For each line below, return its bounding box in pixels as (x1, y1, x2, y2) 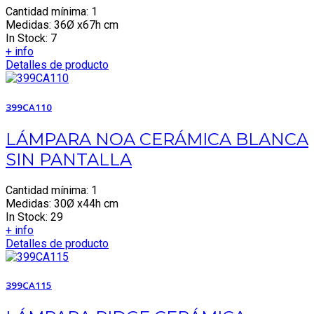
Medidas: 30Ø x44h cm (6, 196, 118, 210)
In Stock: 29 (6, 210, 63, 224)
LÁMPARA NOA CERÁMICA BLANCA (6, 128, 308, 149)
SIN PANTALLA (6, 149, 132, 170)
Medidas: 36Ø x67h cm (6, 18, 118, 32)
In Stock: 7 (6, 32, 57, 46)
